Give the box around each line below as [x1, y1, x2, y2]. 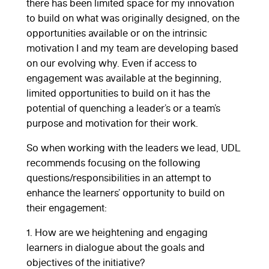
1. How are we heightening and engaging [26, 226, 208, 238]
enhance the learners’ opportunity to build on [26, 186, 225, 199]
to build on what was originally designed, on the [26, 11, 240, 24]
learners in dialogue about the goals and [26, 241, 205, 253]
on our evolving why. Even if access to [26, 56, 197, 69]
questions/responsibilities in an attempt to [26, 171, 211, 184]
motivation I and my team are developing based [26, 41, 238, 54]
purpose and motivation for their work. [26, 116, 198, 129]
